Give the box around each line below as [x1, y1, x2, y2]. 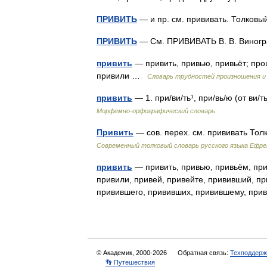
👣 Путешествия [105, 259, 155, 266]
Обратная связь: [178, 249, 230, 256]
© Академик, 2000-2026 [97, 249, 169, 256]
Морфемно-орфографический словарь [97, 107, 215, 114]
